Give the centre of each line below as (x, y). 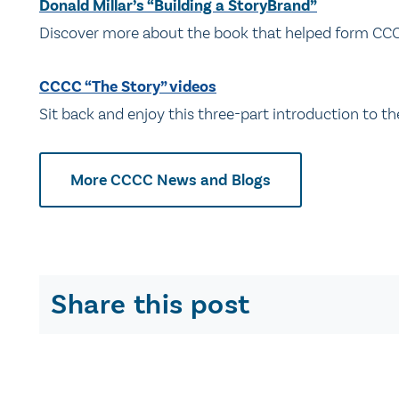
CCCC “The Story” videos (128, 87)
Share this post (151, 304)
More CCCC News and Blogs (171, 179)
